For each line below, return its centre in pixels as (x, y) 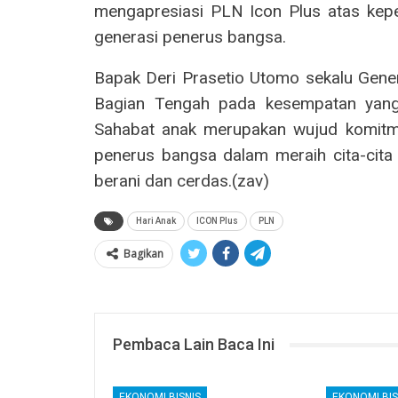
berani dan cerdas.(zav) (182, 181)
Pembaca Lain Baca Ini (194, 345)
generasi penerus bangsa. (190, 37)
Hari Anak (156, 221)
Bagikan (143, 254)
